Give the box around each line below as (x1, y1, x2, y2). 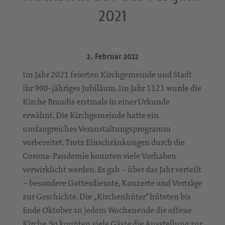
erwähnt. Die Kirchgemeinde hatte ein (23, 109, 159, 121)
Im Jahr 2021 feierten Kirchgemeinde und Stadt (23, 68, 192, 80)
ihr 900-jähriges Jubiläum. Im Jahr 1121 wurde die (23, 82, 201, 93)
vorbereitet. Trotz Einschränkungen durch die (23, 136, 185, 148)
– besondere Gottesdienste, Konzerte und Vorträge (23, 177, 202, 188)
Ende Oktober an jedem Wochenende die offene (23, 204, 192, 215)
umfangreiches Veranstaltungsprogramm (23, 123, 171, 134)
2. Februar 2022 (86, 51, 139, 62)
